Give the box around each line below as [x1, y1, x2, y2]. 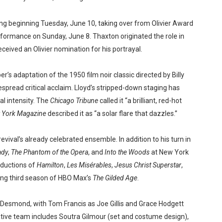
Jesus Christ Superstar [114, 161, 181, 169]
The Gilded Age [92, 174, 137, 182]
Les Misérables [66, 161, 111, 169]
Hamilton [36, 161, 64, 169]
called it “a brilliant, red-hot [98, 97, 182, 105]
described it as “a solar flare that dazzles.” [46, 110, 177, 117]
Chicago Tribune [50, 97, 98, 105]
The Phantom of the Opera [10, 148, 88, 156]
